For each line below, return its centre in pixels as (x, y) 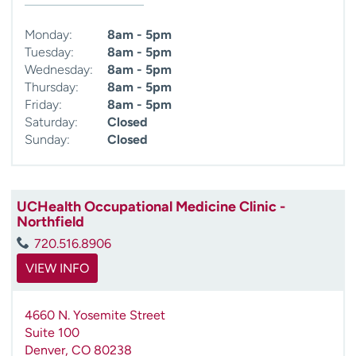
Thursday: (52, 87)
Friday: (43, 104)
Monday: (48, 34)
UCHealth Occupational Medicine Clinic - (151, 206)
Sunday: (47, 139)
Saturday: (51, 122)
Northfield (50, 221)
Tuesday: (49, 52)
